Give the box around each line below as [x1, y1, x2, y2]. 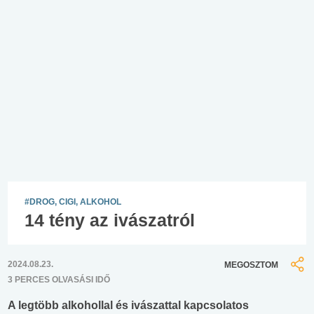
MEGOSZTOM [224, 259, 278, 270]
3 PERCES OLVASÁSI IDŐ [8, 275, 110, 285]
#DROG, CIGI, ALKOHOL [25, 196, 121, 207]
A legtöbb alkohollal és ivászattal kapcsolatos [8, 299, 249, 312]
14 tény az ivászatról [25, 210, 195, 230]
